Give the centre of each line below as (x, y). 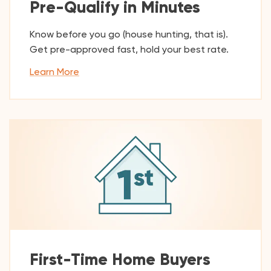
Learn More (54, 71)
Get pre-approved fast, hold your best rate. (129, 49)
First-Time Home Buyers (120, 259)
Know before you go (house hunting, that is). (129, 34)
